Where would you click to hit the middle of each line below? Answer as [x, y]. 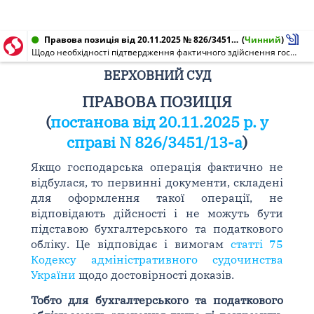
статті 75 [257, 244]
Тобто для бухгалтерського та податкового [157, 300]
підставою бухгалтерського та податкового [157, 228]
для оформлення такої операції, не [157, 198]
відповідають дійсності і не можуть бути [157, 213]
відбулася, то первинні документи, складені [157, 182]
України [53, 275]
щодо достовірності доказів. [155, 275]
